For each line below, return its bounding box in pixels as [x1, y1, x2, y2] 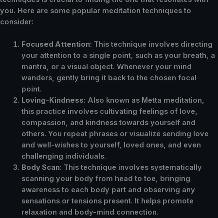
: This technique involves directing [90, 40, 213, 49]
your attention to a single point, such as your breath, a [21, 51, 215, 60]
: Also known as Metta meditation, [83, 96, 204, 105]
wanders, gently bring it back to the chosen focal [21, 73, 197, 83]
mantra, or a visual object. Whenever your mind [21, 62, 192, 72]
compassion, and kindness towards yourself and [21, 118, 196, 127]
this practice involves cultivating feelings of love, [21, 107, 198, 116]
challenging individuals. [21, 152, 106, 161]
